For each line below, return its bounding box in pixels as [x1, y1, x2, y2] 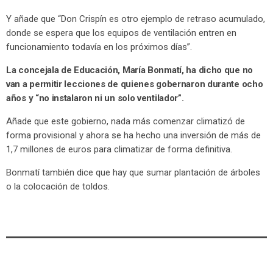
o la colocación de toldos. [6, 180, 110, 192]
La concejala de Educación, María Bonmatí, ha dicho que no [6, 64, 253, 76]
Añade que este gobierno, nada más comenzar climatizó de [6, 115, 245, 127]
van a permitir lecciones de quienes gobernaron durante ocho [6, 78, 263, 90]
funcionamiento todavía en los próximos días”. [6, 41, 192, 52]
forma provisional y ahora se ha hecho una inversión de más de [6, 129, 261, 141]
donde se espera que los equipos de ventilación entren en [6, 27, 236, 38]
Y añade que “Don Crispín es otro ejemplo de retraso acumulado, [6, 13, 265, 24]
